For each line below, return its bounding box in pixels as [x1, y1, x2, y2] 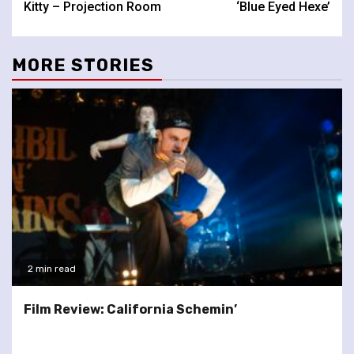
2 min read [28, 262, 76, 274]
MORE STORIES [12, 54, 154, 76]
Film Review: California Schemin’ [24, 301, 237, 317]
